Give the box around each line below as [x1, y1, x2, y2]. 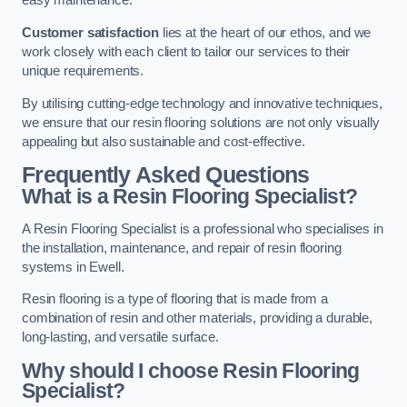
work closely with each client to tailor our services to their [22, 45, 351, 59]
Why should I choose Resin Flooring [22, 358, 360, 382]
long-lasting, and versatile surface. [22, 330, 219, 345]
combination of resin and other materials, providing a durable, [22, 311, 372, 326]
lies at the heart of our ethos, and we [158, 25, 372, 40]
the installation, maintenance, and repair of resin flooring [22, 240, 342, 255]
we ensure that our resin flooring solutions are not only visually [22, 114, 380, 130]
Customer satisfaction [22, 25, 159, 40]
